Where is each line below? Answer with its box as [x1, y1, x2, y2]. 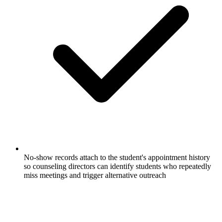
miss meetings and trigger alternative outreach [24, 170, 166, 179]
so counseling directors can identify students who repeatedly [24, 162, 211, 170]
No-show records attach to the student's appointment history [24, 153, 210, 162]
